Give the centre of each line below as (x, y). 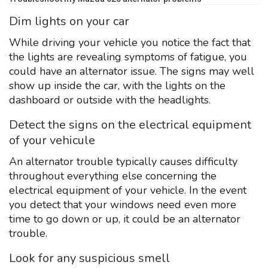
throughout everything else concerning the (113, 176)
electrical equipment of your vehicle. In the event (128, 190)
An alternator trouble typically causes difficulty (123, 161)
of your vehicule (52, 140)
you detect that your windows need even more (123, 204)
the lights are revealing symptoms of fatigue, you (128, 57)
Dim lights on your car (69, 21)
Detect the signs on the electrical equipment (130, 124)
